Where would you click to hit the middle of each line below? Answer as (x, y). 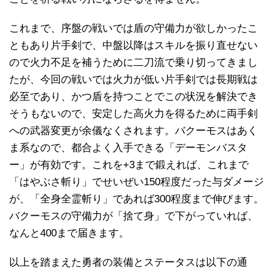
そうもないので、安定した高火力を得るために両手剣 (133, 114)
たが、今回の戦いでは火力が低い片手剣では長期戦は (133, 80)
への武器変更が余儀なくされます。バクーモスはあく (133, 131)
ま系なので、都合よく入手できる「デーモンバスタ (128, 148)
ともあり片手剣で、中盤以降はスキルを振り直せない (133, 46)
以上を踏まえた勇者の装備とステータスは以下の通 (128, 263)
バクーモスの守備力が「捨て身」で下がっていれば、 (133, 216)
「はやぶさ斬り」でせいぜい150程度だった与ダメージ (136, 182)
